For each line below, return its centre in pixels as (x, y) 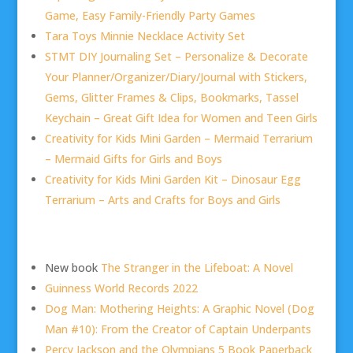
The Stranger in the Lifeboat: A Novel (197, 267)
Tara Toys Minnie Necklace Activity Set (145, 35)
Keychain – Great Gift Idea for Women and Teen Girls (181, 117)
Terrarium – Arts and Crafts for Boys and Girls (162, 199)
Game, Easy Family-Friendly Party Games (150, 15)
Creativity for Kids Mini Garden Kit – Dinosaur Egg (173, 179)
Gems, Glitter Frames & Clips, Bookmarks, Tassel (171, 97)
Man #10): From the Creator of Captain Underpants (178, 329)
